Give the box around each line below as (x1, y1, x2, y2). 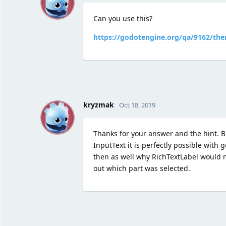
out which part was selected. (93, 163, 190, 173)
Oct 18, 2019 (119, 100, 155, 109)
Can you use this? (93, 13, 152, 23)
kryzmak (83, 99, 114, 109)
